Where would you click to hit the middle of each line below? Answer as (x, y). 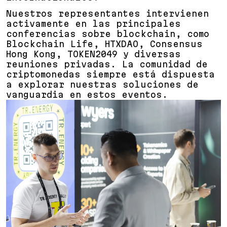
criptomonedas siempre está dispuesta (110, 74)
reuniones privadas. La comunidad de (107, 64)
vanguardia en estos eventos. (87, 94)
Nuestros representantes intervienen (107, 13)
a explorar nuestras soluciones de (102, 84)
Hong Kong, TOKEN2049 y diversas (93, 54)
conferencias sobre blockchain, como (108, 34)
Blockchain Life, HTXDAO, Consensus (104, 44)
